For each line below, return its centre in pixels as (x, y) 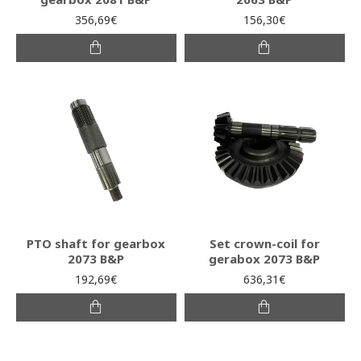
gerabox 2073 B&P (265, 258)
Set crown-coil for (264, 243)
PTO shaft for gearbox (96, 243)
